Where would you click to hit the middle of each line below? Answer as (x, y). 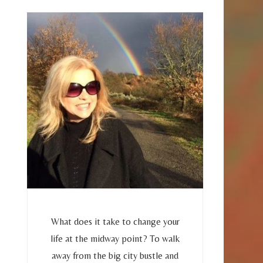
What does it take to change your (115, 221)
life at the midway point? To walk (115, 238)
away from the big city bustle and (115, 255)
